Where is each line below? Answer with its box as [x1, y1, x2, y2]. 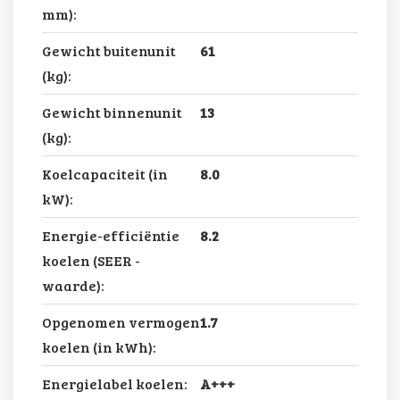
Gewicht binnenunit [42, 103, 182, 122]
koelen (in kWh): [42, 337, 156, 357]
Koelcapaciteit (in [42, 164, 168, 184]
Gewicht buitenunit [42, 41, 176, 61]
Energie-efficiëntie [42, 226, 179, 246]
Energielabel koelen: [42, 374, 187, 394]
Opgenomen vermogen [42, 312, 200, 332]
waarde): [42, 276, 104, 296]
